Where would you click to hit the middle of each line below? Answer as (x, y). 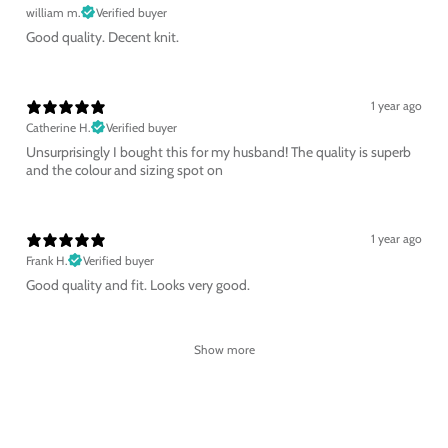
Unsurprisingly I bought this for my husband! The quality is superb (158, 151)
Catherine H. (58, 127)
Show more (224, 349)
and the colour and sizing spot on (124, 169)
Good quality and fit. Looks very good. (138, 284)
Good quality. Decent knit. (102, 36)
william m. (53, 12)
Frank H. (47, 260)
